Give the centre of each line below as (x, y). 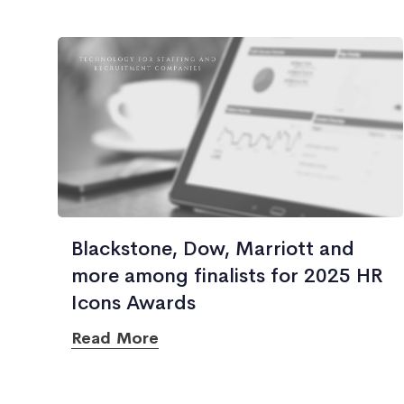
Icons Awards (133, 303)
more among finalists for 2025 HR (227, 276)
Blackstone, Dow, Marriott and (213, 249)
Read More (115, 338)
